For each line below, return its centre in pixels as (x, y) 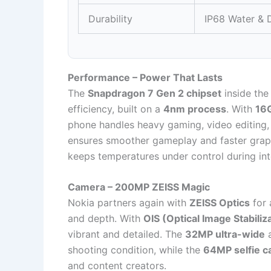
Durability (110, 18)
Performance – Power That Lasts (145, 77)
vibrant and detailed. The (126, 234)
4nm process (195, 109)
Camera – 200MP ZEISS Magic (139, 187)
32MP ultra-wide (225, 234)
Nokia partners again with (129, 203)
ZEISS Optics (220, 203)
